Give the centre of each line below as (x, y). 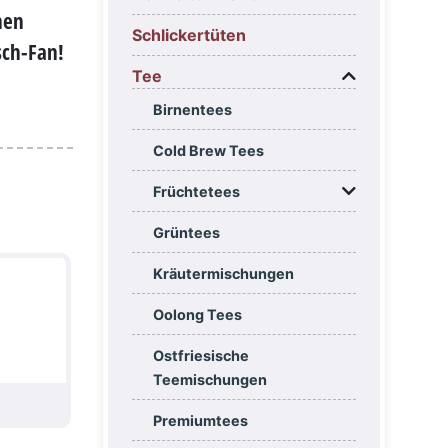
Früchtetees (196, 192)
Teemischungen (209, 380)
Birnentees (192, 110)
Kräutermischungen (223, 274)
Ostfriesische (200, 356)
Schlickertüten (189, 35)
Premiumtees (200, 421)
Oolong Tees (197, 315)
